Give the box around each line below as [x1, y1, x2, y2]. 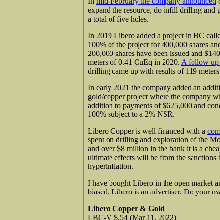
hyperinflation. [88, 162, 133, 170]
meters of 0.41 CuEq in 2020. [88, 57, 181, 66]
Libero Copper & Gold [88, 204, 165, 213]
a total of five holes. [88, 14, 149, 23]
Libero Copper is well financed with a [88, 126, 207, 135]
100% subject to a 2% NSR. [88, 110, 175, 118]
